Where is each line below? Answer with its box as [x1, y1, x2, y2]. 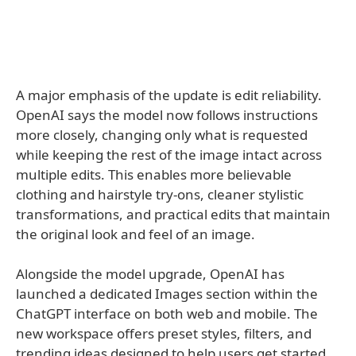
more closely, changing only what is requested [16, 126, 308, 145]
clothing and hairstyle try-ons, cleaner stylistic [16, 185, 304, 204]
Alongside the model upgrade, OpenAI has [16, 265, 284, 284]
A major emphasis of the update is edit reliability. [16, 86, 322, 105]
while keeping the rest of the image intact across [16, 145, 322, 164]
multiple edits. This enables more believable [16, 165, 292, 184]
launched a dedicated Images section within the [16, 284, 318, 304]
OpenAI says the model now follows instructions [16, 106, 318, 125]
